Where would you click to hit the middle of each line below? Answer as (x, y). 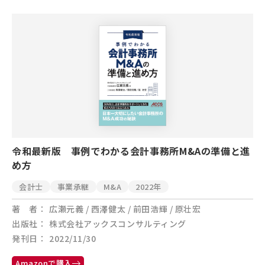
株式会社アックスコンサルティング (118, 224)
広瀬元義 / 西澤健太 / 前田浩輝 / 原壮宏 (125, 209)
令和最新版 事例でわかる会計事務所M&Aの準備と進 (131, 151)
